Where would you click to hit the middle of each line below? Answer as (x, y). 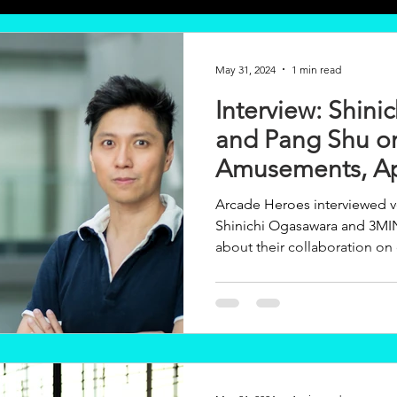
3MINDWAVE (289, 198)
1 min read (316, 69)
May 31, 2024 (245, 69)
